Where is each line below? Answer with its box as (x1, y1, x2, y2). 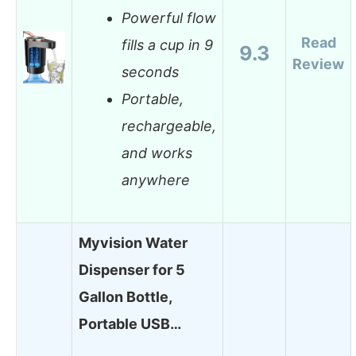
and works (122, 145, 192, 162)
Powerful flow (122, 10, 216, 27)
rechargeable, (122, 118, 216, 135)
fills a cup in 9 (122, 37, 213, 54)
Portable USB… (79, 315, 181, 332)
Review (292, 55, 344, 72)
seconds (122, 64, 179, 81)
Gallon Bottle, (79, 288, 172, 305)
